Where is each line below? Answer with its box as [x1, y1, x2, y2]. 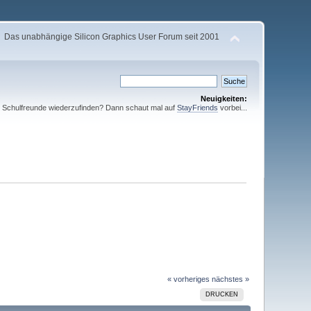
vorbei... [217, 103, 247, 112]
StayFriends [176, 103, 218, 112]
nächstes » [211, 274, 249, 283]
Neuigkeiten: [200, 94, 247, 103]
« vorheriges [167, 274, 210, 283]
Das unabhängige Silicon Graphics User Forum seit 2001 [3, 32, 219, 42]
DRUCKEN [205, 290, 239, 298]
